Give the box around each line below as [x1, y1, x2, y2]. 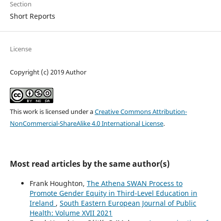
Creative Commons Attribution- [94, 107, 187, 116]
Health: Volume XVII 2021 [29, 208, 112, 218]
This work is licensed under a [9, 107, 95, 116]
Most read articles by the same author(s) [9, 158, 170, 169]
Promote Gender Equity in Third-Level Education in [29, 188, 197, 198]
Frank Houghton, [29, 178, 87, 188]
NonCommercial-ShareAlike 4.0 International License [9, 118, 163, 128]
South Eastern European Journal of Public [59, 198, 196, 208]
